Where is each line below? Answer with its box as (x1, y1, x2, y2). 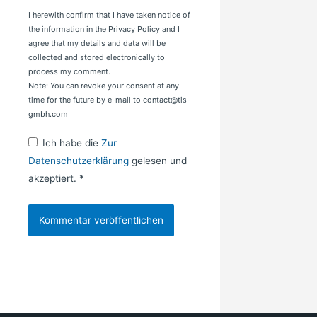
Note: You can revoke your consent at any (28, 81, 179, 91)
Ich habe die (42, 137, 101, 149)
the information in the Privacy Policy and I (28, 24, 180, 35)
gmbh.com (28, 109, 68, 120)
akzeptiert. (28, 173, 76, 185)
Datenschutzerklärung (28, 155, 132, 167)
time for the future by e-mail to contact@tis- (28, 95, 190, 105)
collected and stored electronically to (28, 52, 165, 63)
